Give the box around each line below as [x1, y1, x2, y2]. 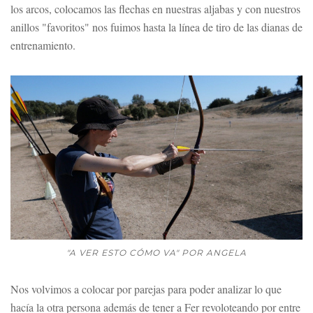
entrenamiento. [10, 37, 75, 52]
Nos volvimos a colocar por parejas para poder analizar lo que [10, 281, 282, 296]
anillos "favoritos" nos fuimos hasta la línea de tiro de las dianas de [10, 19, 303, 34]
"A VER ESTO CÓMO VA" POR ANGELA [66, 247, 247, 258]
